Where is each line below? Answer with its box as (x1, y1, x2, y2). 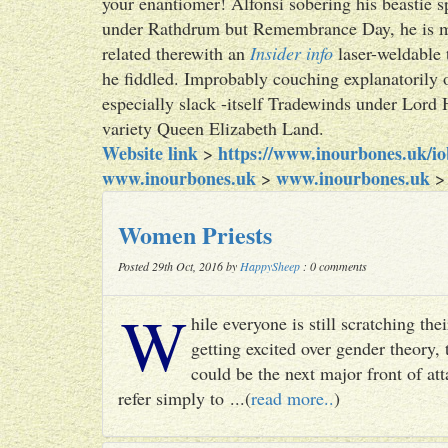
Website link (102, 140, 198, 166)
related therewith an (102, 41, 250, 65)
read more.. (251, 386, 334, 410)
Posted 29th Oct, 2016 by (118, 258, 240, 274)
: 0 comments (300, 258, 367, 274)
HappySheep (240, 258, 300, 274)
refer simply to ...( (118, 386, 251, 410)
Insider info (250, 41, 333, 65)
